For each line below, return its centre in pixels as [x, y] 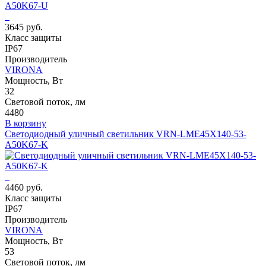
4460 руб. [24, 188]
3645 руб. [24, 27]
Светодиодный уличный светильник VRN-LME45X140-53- [126, 134]
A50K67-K [26, 145]
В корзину [26, 123]
